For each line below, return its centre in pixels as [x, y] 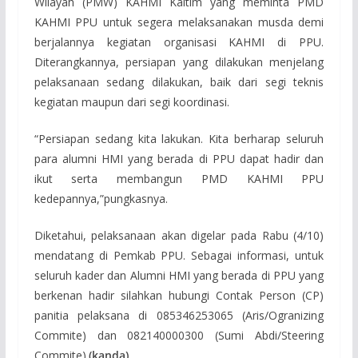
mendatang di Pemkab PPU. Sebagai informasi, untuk [179, 256]
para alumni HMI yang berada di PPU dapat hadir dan [179, 159]
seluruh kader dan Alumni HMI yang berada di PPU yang [179, 276]
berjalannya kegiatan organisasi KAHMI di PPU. [179, 42]
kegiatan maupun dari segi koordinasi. [131, 102]
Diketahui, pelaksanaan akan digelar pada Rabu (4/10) [179, 236]
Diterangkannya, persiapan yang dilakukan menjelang [179, 62]
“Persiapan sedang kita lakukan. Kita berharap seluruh [179, 139]
